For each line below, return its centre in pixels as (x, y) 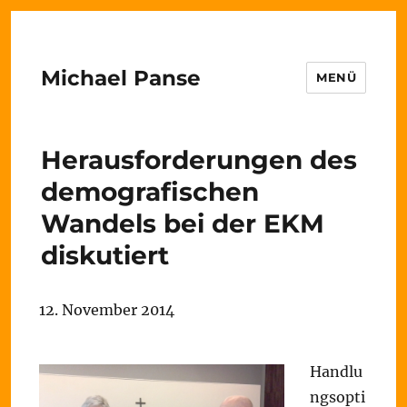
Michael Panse (120, 78)
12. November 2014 (107, 310)
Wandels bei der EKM (182, 223)
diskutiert (104, 255)
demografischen (149, 192)
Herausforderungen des (199, 160)
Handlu (336, 372)
